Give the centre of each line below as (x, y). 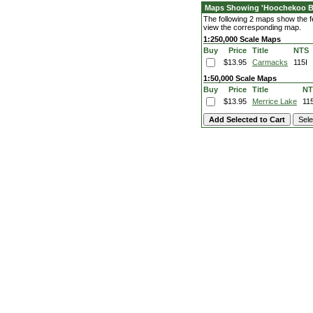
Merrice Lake (275, 101)
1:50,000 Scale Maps (240, 78)
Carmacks (270, 62)
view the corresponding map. (252, 27)
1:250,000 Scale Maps (242, 39)
